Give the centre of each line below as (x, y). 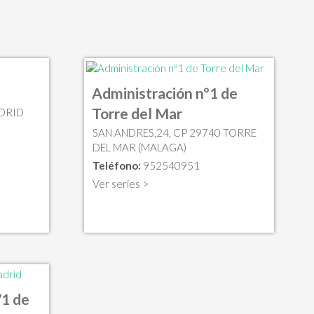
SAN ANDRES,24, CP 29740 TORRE (174, 133)
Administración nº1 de (164, 93)
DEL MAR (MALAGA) (139, 148)
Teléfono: (116, 166)
